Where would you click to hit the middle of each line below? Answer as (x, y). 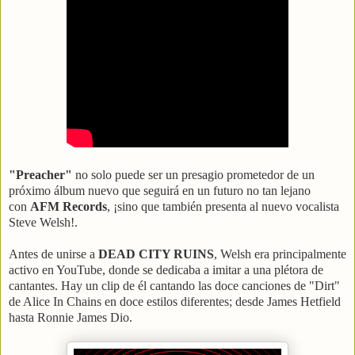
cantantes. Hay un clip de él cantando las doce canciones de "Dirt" (174, 286)
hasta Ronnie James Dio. (71, 318)
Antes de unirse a (53, 254)
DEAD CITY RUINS (156, 254)
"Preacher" (42, 175)
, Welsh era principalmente (280, 254)
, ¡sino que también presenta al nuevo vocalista (223, 207)
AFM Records (69, 207)
